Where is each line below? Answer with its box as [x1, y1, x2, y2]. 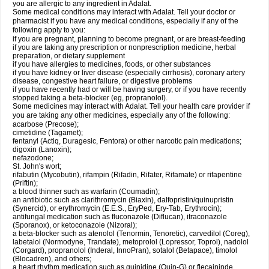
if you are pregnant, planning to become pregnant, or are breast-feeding [13, 35, 246, 43]
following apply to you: [13, 26, 85, 34]
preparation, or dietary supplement [13, 52, 125, 60]
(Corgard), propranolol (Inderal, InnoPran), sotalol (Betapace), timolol [13, 246, 237, 255]
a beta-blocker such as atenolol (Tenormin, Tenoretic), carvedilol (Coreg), [13, 229, 250, 238]
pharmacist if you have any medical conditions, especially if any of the [13, 17, 238, 25]
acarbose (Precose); [13, 120, 79, 128]
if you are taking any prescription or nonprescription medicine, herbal [13, 43, 236, 52]
